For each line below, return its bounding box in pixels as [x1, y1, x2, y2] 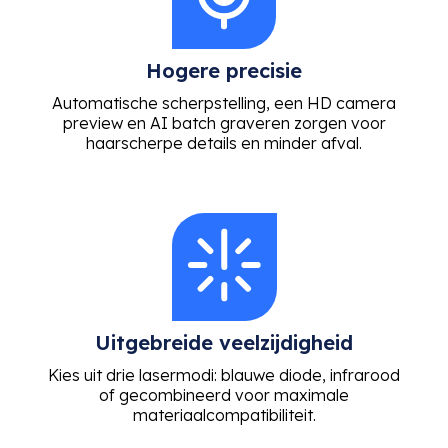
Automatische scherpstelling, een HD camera [52, 92, 396, 113]
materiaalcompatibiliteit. [132, 404, 316, 425]
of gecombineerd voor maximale [99, 384, 349, 405]
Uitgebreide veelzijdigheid [95, 329, 353, 355]
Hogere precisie [146, 57, 302, 83]
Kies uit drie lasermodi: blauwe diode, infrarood [48, 364, 400, 385]
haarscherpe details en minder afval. [86, 132, 362, 153]
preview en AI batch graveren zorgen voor [62, 112, 386, 133]
